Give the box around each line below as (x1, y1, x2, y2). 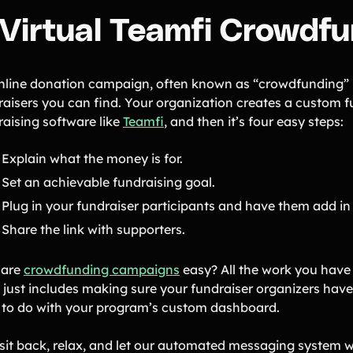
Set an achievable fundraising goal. (2, 173, 218, 190)
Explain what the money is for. (2, 150, 183, 166)
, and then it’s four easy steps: (164, 113, 344, 129)
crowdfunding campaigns (24, 261, 180, 277)
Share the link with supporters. (2, 221, 185, 237)
